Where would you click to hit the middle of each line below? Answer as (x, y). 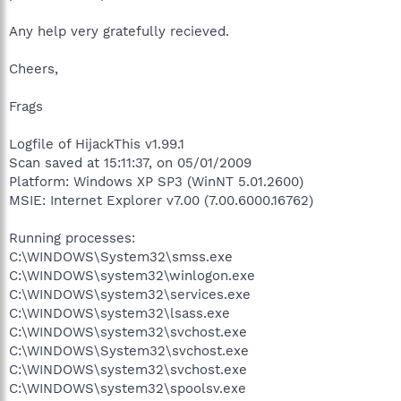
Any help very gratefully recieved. (119, 31)
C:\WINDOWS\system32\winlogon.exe (132, 275)
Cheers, (34, 68)
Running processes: (72, 238)
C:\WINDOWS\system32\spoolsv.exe (128, 388)
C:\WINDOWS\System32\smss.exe (121, 256)
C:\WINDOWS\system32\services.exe (130, 294)
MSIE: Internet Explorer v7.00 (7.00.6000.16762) (161, 200)
